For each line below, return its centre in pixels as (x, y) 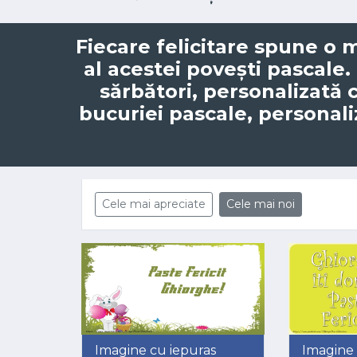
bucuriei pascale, (169, 114)
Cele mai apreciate (154, 204)
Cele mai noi (261, 204)
